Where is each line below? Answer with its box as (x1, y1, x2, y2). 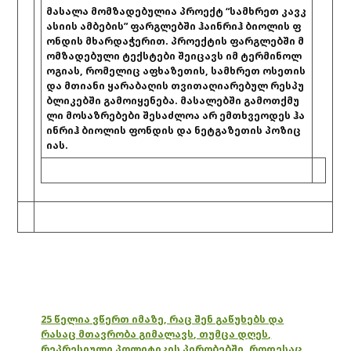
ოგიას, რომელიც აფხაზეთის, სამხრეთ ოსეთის (46, 63, 306, 78)
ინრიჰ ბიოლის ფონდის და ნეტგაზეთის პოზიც (46, 123, 302, 137)
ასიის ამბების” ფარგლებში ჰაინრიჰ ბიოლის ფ (46, 19, 302, 33)
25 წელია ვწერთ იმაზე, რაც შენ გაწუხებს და (41, 313, 284, 327)
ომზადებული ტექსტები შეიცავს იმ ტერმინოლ (46, 49, 302, 63)
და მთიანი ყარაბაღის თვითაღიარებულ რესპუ (46, 78, 305, 92)
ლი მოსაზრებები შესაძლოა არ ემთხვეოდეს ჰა (46, 108, 306, 122)
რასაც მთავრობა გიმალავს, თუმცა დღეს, (41, 327, 272, 342)
